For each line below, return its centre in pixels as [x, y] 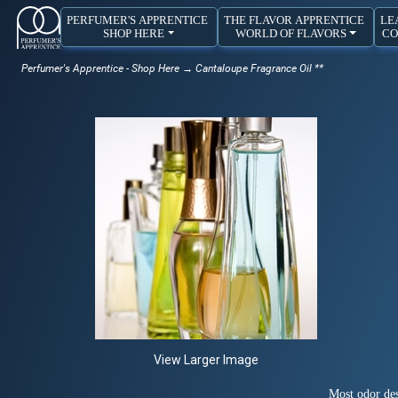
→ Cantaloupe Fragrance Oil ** [251, 68]
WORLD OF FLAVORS [291, 33]
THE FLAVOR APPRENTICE [296, 20]
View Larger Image [206, 359]
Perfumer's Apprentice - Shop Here [100, 68]
